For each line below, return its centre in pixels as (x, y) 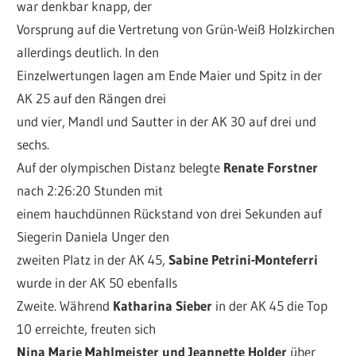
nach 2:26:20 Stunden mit (90, 191)
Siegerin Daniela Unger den (93, 237)
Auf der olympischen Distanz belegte (120, 168)
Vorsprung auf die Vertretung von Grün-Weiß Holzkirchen (176, 29)
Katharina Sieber (163, 306)
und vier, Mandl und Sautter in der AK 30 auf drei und (167, 122)
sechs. (33, 145)
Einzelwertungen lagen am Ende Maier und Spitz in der (170, 75)
